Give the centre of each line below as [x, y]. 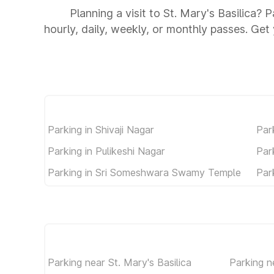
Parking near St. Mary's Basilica [120, 262]
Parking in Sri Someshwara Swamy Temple [144, 172]
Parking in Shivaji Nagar [101, 129]
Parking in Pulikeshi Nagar [106, 151]
